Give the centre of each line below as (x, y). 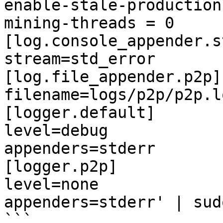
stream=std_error (80, 59)
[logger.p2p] (61, 166)
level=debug (56, 130)
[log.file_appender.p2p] (113, 77)
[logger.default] (80, 112)
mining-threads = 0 (89, 23)
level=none (51, 184)
